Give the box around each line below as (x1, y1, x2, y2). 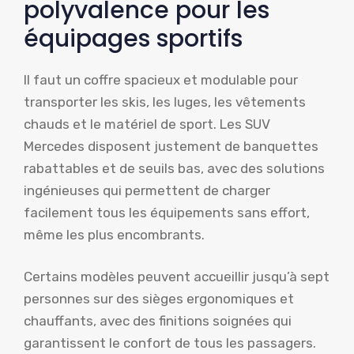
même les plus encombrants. (24, 226, 205, 243)
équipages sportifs (24, 21, 243, 55)
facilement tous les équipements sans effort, (24, 204, 310, 220)
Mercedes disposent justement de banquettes (24, 137, 318, 154)
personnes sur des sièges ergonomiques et (24, 291, 294, 307)
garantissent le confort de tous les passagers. (24, 335, 316, 352)
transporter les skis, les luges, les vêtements (24, 93, 306, 110)
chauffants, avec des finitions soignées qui (24, 313, 292, 330)
